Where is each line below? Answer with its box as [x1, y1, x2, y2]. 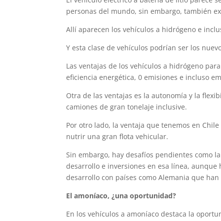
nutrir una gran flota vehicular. [66, 132, 169, 141]
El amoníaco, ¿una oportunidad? [66, 191, 177, 200]
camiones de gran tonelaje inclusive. [66, 102, 187, 111]
